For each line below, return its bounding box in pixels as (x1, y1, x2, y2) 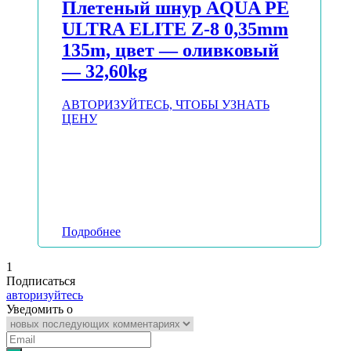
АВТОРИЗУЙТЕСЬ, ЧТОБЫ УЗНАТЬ (62, 98, 270, 112)
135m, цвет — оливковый (62, 40, 279, 61)
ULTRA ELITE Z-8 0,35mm (62, 19, 288, 40)
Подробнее (62, 225, 121, 239)
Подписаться (6, 274, 75, 288)
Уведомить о (6, 302, 73, 317)
